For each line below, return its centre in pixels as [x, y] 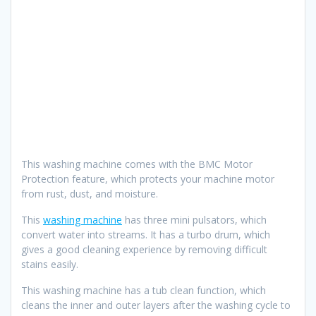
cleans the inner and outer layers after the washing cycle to [156, 305]
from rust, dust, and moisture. [90, 193]
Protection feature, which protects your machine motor [148, 178]
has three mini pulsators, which [194, 219]
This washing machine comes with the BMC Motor [137, 164]
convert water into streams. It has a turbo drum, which [146, 234]
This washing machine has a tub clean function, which [144, 290]
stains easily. [50, 264]
